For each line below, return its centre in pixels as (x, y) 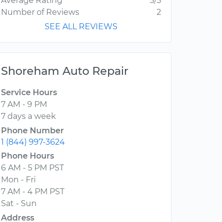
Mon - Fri (18, 180)
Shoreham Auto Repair (65, 71)
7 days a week (28, 116)
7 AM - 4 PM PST (33, 192)
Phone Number (32, 131)
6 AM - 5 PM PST (32, 168)
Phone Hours (28, 156)
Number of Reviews (40, 12)
